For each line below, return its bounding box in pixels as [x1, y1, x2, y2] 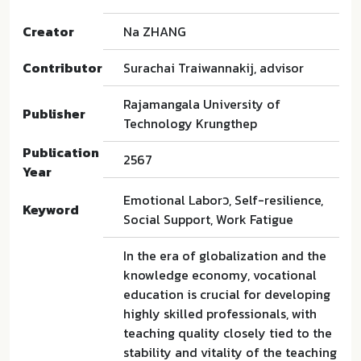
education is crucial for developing [123, 284, 330, 304]
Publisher [23, 104, 85, 123]
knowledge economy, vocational [123, 265, 317, 284]
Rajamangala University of [123, 94, 280, 114]
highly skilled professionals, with [123, 304, 317, 323]
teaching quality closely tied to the [123, 323, 332, 342]
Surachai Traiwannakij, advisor [123, 58, 304, 77]
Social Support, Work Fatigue [123, 210, 293, 229]
